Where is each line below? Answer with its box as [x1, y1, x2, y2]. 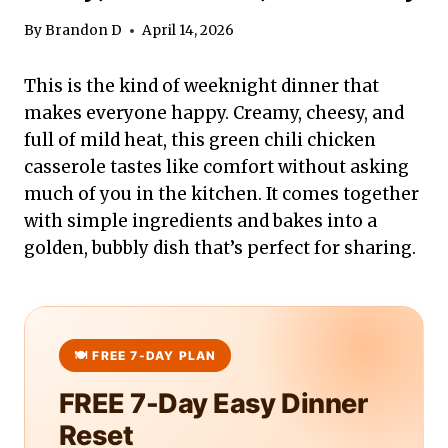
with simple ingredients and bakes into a [24, 210, 377, 233]
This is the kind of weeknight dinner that [24, 75, 379, 98]
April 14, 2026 [142, 22, 235, 40]
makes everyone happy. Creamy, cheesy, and [24, 102, 404, 125]
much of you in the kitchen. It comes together [24, 183, 419, 206]
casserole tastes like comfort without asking [24, 156, 409, 179]
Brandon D [45, 22, 123, 40]
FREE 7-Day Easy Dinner [59, 387, 368, 421]
